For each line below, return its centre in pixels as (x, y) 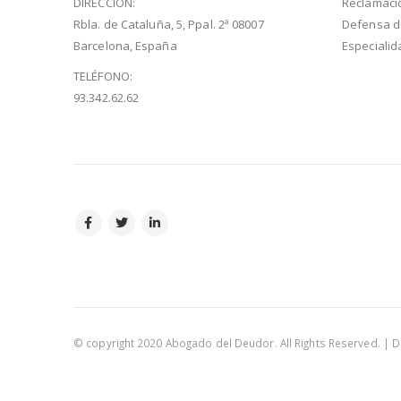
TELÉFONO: (103, 76)
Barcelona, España (125, 45)
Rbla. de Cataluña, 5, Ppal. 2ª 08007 (169, 24)
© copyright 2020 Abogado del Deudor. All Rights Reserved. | (233, 343)
